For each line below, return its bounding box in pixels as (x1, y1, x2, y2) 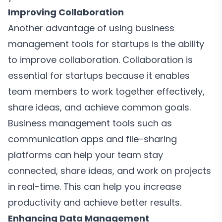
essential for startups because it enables (8, 69, 190, 82)
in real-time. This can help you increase (8, 180, 181, 193)
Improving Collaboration (8, 6, 124, 18)
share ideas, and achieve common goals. (8, 101, 191, 113)
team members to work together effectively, (8, 85, 205, 98)
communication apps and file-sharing (8, 133, 177, 145)
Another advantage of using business (8, 22, 174, 34)
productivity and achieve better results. (8, 196, 181, 209)
